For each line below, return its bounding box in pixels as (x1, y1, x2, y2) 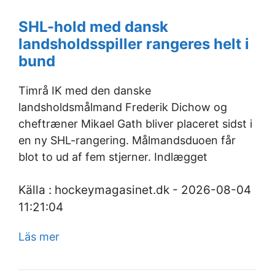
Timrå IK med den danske (18, 84, 151, 97)
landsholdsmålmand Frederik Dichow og (18, 101, 227, 114)
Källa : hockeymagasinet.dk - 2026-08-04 (18, 183, 251, 197)
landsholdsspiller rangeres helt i (18, 35, 249, 53)
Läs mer (18, 230, 60, 243)
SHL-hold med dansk (18, 18, 168, 36)
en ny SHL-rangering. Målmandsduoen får (18, 134, 236, 147)
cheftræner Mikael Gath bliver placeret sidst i (18, 117, 252, 130)
